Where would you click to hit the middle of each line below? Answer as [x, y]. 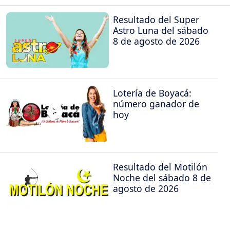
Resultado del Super [156, 19]
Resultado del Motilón [160, 167]
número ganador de [156, 104]
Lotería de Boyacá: [152, 93]
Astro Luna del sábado [161, 30]
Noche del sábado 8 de [162, 177]
